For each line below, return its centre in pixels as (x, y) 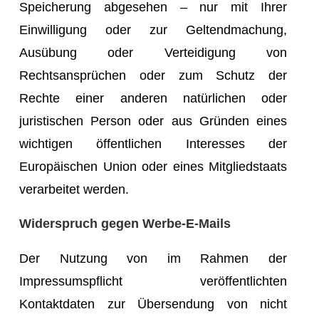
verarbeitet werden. (74, 189)
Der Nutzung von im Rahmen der (153, 258)
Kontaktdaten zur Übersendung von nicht (153, 304)
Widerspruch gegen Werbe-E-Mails (125, 223)
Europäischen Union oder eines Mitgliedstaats (153, 166)
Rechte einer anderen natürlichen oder (153, 98)
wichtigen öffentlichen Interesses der (153, 143)
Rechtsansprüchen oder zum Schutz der (153, 75)
